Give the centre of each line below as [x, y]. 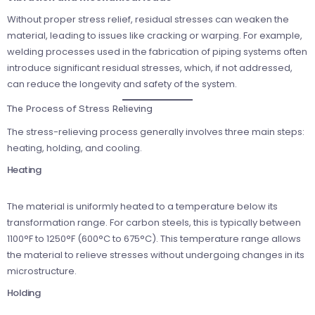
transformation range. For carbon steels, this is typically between [154, 223]
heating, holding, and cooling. [75, 148]
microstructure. [42, 271]
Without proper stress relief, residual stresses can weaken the [148, 20]
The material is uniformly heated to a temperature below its [142, 207]
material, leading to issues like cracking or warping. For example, [155, 36]
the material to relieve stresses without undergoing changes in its [156, 255]
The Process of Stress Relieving [80, 109]
